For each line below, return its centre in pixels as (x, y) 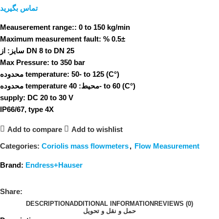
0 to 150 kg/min (103, 27)
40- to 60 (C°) (117, 86)
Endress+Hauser (54, 165)
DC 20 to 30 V (50, 98)
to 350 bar (67, 63)
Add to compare (34, 129)
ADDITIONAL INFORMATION (112, 204)
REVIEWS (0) (174, 204)
